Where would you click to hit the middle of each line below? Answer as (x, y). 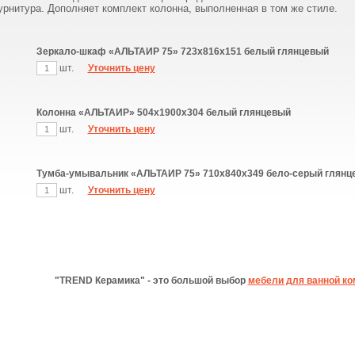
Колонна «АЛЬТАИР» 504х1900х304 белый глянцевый (163, 113)
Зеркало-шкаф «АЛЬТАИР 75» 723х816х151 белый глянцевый (182, 52)
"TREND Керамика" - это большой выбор (151, 281)
